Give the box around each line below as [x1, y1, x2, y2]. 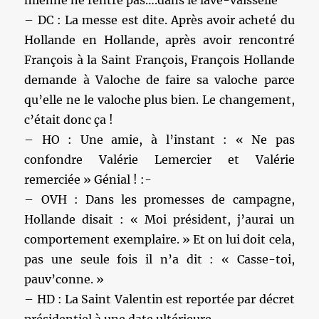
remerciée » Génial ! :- [24, 172, 152, 187]
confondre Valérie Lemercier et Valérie [24, 152, 295, 167]
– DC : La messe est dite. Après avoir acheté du [24, 13, 295, 27]
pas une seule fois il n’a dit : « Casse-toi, [24, 252, 295, 266]
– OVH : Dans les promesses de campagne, [24, 192, 295, 206]
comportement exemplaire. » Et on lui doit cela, [24, 232, 295, 246]
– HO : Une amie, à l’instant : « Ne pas [24, 132, 295, 147]
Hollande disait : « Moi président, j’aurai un [24, 212, 295, 226]
